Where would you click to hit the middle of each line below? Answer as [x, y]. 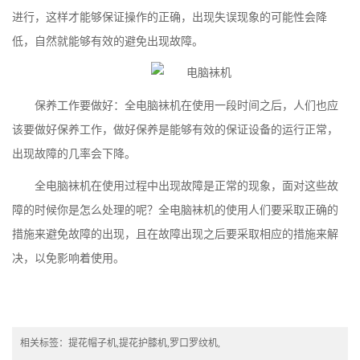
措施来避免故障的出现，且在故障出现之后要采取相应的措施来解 [175, 234]
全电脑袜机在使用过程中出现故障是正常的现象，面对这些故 [186, 186]
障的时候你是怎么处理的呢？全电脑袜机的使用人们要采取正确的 [175, 210]
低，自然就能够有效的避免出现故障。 [108, 41]
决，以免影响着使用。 [68, 258]
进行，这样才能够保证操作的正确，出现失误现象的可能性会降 [170, 17]
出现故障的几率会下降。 [74, 154]
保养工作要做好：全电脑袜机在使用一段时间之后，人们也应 [186, 106]
